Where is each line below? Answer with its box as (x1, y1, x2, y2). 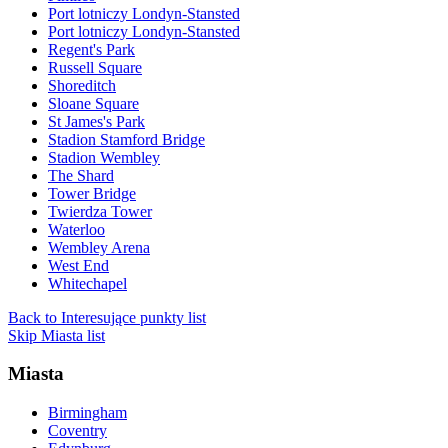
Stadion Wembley (48, 148, 160, 166)
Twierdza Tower (48, 202, 152, 220)
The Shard (48, 166, 114, 184)
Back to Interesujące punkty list (8, 308, 206, 326)
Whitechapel (48, 274, 127, 292)
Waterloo (48, 220, 105, 238)
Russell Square (48, 58, 142, 76)
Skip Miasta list (8, 326, 105, 344)
